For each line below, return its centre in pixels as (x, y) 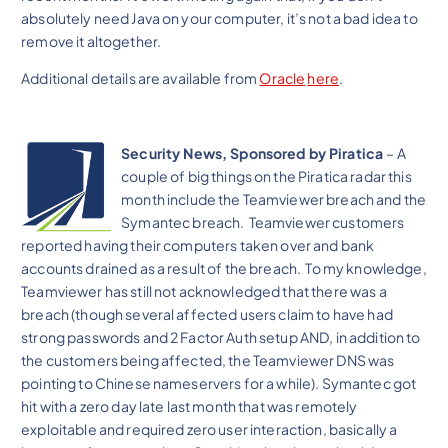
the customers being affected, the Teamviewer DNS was (208, 359)
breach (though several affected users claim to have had (207, 313)
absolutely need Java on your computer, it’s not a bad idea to (219, 18)
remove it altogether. (91, 41)
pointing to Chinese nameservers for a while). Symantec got (219, 382)
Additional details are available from (140, 78)
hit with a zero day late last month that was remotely (189, 405)
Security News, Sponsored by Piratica (254, 152)
